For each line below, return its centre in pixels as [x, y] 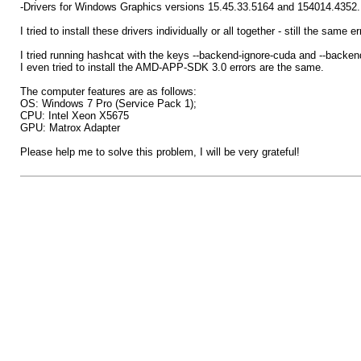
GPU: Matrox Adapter [70, 128]
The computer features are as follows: [108, 91]
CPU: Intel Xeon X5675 [74, 116]
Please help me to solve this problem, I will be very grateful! [160, 152]
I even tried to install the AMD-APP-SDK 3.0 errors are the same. [172, 67]
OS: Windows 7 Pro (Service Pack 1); [108, 104]
